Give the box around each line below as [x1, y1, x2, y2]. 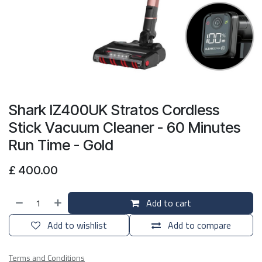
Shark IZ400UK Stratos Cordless [9, 101, 219, 119]
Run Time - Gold [9, 136, 113, 154]
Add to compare [168, 218, 231, 232]
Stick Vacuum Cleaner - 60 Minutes [9, 119, 240, 136]
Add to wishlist [47, 218, 107, 232]
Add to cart [143, 196, 191, 210]
